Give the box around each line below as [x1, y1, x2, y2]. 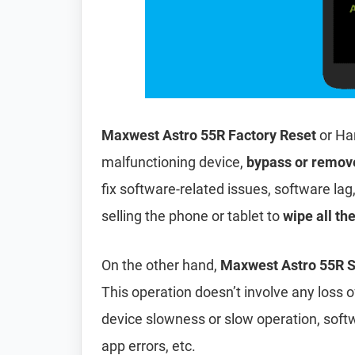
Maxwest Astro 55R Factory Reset [101, 127, 316, 143]
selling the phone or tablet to [101, 208, 283, 224]
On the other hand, [101, 257, 220, 273]
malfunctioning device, [101, 154, 246, 170]
